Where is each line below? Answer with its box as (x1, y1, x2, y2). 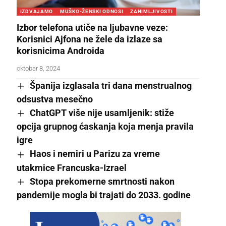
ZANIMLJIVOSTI (130, 8, 173, 14)
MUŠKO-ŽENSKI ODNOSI (60, 8, 124, 14)
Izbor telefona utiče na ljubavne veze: (16, 22, 168, 33)
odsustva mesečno (16, 94, 93, 105)
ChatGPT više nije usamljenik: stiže (29, 107, 174, 119)
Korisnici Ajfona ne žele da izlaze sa (16, 33, 162, 44)
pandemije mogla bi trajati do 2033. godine (16, 189, 191, 200)
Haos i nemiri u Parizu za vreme (29, 148, 160, 159)
